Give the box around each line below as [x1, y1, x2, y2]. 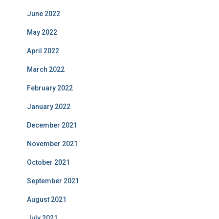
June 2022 [27, 10, 60, 18]
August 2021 [27, 196, 66, 203]
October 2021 [27, 158, 70, 166]
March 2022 [27, 66, 65, 73]
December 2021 [27, 121, 77, 129]
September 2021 [27, 177, 79, 185]
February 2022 [27, 84, 73, 92]
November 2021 [27, 140, 78, 148]
